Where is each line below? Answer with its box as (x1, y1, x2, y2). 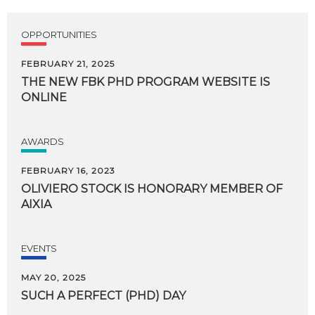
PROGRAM (136, 75, 199, 89)
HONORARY (137, 182, 207, 195)
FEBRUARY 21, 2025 (21, 58, 115, 69)
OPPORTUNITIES (21, 29, 97, 40)
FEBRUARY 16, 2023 (21, 165, 115, 176)
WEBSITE (202, 75, 257, 89)
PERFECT (67, 289, 122, 302)
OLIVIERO (21, 182, 78, 195)
